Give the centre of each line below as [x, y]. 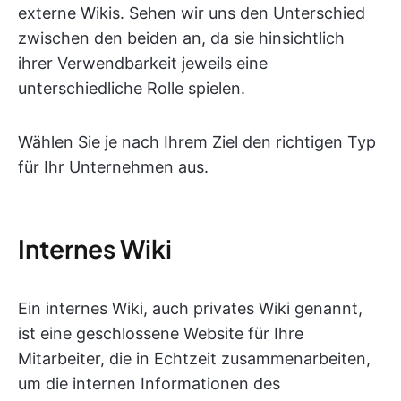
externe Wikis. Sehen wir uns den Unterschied [192, 13]
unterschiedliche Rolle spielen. [132, 88]
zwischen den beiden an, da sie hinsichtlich [181, 38]
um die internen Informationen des [149, 384]
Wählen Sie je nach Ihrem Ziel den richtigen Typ [197, 142]
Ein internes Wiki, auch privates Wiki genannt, [190, 308]
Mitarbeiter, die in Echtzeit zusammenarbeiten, [194, 358]
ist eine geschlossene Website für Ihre [161, 333]
